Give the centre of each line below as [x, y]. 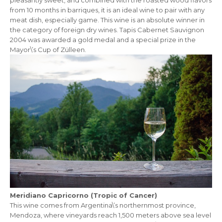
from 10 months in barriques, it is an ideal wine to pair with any [107, 10]
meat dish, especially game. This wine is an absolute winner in [107, 20]
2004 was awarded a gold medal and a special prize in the [103, 39]
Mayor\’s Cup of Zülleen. [48, 49]
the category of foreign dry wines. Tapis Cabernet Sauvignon [107, 29]
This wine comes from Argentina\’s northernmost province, [103, 205]
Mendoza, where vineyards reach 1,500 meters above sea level [111, 215]
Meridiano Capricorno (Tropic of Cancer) [83, 195]
